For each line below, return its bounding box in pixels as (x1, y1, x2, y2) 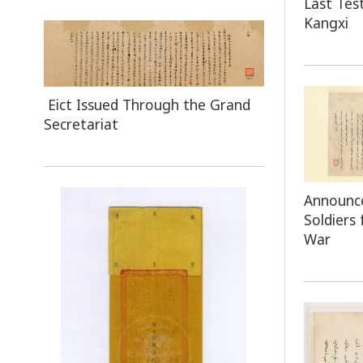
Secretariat (43, 113, 118, 134)
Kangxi (304, 12, 349, 32)
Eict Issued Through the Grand (43, 94, 250, 114)
